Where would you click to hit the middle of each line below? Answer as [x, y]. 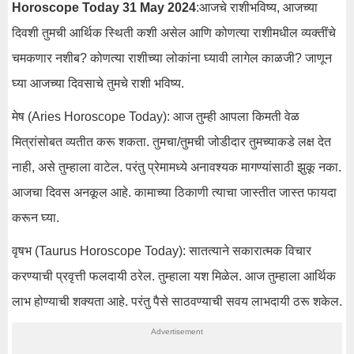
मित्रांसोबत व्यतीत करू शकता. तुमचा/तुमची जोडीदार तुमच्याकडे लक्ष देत [171, 142]
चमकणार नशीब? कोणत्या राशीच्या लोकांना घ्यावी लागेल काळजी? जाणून [172, 58]
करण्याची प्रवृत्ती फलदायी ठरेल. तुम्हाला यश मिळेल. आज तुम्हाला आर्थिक [174, 276]
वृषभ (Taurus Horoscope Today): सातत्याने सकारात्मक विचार [162, 251]
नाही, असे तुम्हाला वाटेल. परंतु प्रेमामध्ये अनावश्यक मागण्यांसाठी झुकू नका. [177, 167]
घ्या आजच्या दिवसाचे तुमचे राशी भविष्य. [98, 83]
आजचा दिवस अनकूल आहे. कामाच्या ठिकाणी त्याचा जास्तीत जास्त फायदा [174, 192]
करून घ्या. [36, 218]
